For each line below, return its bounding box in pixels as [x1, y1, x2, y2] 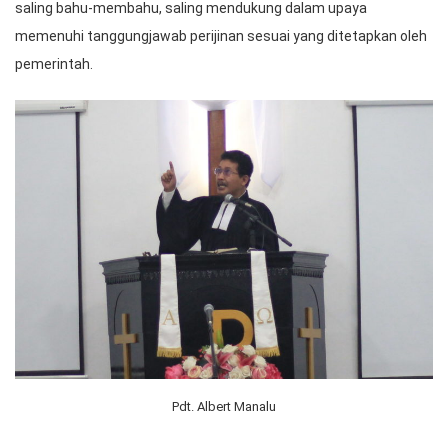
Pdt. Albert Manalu [172, 399, 276, 415]
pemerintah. [15, 56, 93, 73]
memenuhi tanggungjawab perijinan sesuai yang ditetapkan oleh [15, 28, 427, 45]
